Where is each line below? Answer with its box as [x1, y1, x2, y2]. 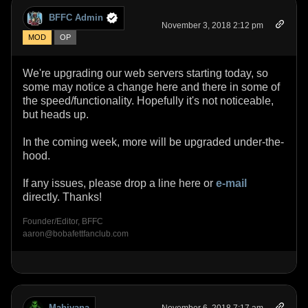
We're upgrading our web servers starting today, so [23, 67, 268, 79]
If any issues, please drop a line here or [23, 177, 216, 189]
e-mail [216, 177, 247, 189]
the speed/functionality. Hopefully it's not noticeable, [23, 94, 274, 107]
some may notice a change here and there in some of [23, 80, 280, 93]
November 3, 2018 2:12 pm [162, 20, 263, 30]
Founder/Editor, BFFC [23, 216, 103, 226]
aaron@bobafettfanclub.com [23, 228, 129, 239]
